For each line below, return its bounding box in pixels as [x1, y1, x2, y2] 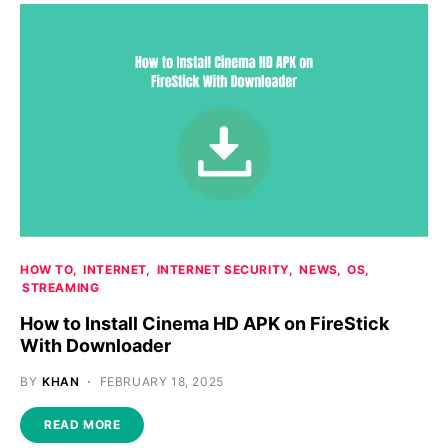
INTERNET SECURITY [156, 261, 290, 277]
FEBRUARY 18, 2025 [99, 373, 224, 389]
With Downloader [20, 334, 171, 356]
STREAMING [22, 279, 100, 295]
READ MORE [44, 416, 121, 432]
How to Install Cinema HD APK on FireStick [20, 312, 389, 334]
